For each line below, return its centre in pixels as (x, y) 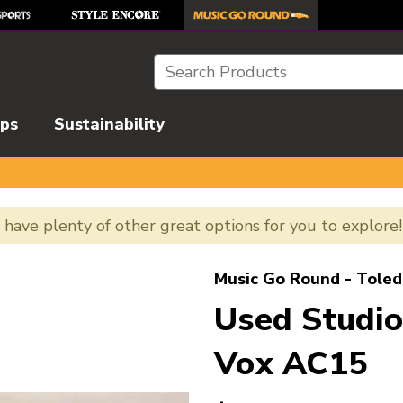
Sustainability (109, 124)
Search (179, 65)
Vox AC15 (291, 364)
